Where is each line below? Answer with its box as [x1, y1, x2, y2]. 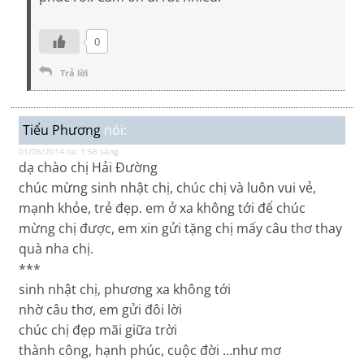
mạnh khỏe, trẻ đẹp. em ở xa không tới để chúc [19, 199, 306, 218]
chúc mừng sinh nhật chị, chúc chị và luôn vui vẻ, [19, 179, 317, 197]
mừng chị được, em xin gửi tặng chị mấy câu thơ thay [19, 219, 343, 238]
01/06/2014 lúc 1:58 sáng [19, 145, 119, 158]
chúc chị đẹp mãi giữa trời [19, 321, 178, 340]
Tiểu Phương [23, 121, 102, 140]
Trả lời [60, 67, 89, 80]
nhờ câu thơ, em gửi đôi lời [19, 301, 183, 319]
